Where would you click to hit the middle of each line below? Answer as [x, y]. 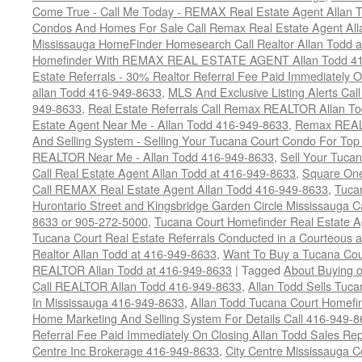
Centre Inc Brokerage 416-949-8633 [126, 350]
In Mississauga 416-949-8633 [108, 302]
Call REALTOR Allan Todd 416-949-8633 [137, 286]
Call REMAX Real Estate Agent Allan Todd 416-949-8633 [180, 189]
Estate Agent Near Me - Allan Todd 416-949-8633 [160, 124]
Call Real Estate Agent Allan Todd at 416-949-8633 [164, 173]
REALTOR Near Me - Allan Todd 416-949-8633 [153, 156]
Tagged [261, 269]
